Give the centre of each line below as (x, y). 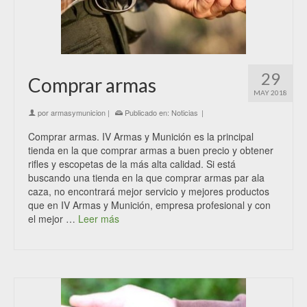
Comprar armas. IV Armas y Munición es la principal (141, 136)
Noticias (185, 112)
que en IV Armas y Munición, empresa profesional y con (149, 205)
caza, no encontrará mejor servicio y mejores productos (149, 191)
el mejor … (53, 219)
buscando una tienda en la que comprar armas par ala (146, 177)
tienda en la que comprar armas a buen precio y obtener (151, 150)
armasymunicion (78, 112)
